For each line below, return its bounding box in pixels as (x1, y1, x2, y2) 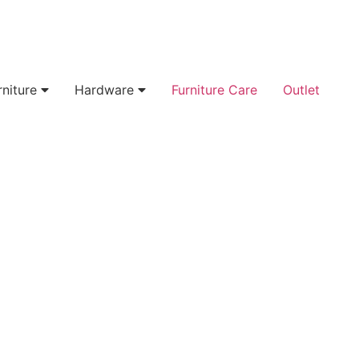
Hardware (75, 82, 134, 98)
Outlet (283, 82, 320, 98)
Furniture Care (171, 82, 257, 98)
